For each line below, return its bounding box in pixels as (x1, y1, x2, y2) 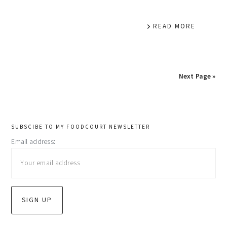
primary (11, 119, 68, 139)
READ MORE (153, 22, 196, 30)
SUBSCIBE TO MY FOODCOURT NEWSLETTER (11, 123, 150, 130)
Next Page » (178, 72, 216, 81)
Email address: (11, 137, 56, 146)
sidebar (11, 141, 62, 161)
